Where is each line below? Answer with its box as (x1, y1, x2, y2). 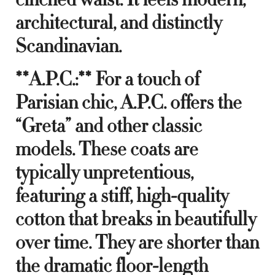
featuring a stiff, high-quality (15, 182, 228, 209)
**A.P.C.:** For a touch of (15, 66, 199, 92)
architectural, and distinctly (15, 9, 222, 36)
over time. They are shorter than (15, 229, 259, 255)
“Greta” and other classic (15, 112, 202, 139)
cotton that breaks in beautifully (15, 206, 256, 232)
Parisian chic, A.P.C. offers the (15, 89, 242, 115)
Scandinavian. (15, 33, 122, 59)
